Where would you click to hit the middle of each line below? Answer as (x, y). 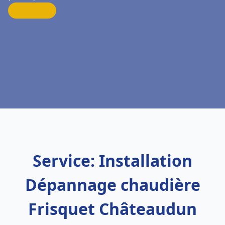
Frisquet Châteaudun (113, 209)
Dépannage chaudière (113, 185)
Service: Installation (113, 160)
